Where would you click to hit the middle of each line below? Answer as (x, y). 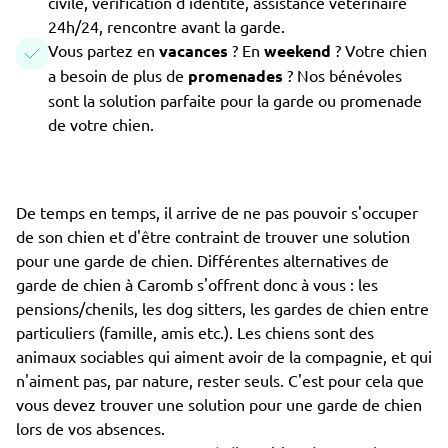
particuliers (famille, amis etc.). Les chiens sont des (195, 332)
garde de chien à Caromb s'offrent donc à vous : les (197, 284)
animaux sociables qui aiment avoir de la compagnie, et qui (224, 356)
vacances (195, 50)
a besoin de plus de (118, 75)
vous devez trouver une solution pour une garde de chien (219, 404)
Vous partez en (103, 50)
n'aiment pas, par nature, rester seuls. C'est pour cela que (220, 380)
